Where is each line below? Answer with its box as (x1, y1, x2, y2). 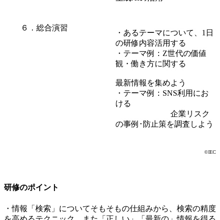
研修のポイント (4, 183, 59, 192)
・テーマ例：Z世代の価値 (115, 49, 207, 58)
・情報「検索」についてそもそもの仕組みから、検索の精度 (4, 204, 216, 213)
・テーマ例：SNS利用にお (115, 89, 209, 98)
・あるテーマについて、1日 (115, 28, 214, 37)
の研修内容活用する (115, 39, 186, 48)
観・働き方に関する (115, 59, 186, 68)
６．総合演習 (21, 24, 68, 32)
